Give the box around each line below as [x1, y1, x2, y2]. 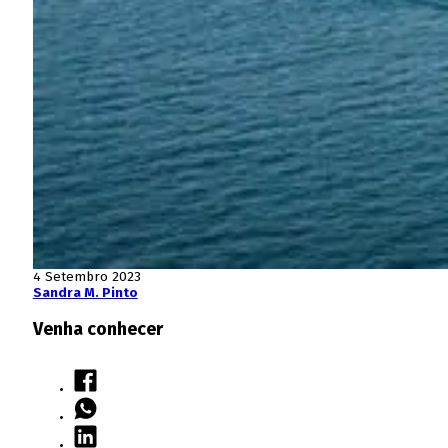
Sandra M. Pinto [32, 284, 138, 301]
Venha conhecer [32, 317, 163, 340]
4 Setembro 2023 [32, 268, 141, 285]
